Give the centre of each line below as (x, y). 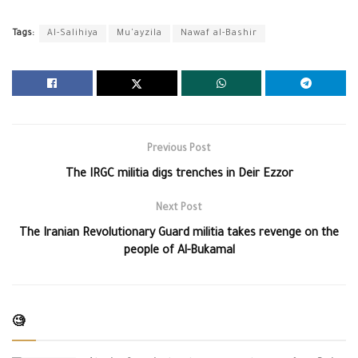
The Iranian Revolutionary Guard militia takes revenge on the (179, 234)
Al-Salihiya (73, 33)
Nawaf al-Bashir (219, 33)
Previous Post (179, 149)
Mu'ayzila (139, 33)
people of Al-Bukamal (179, 251)
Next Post (179, 208)
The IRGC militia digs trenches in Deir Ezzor (179, 175)
